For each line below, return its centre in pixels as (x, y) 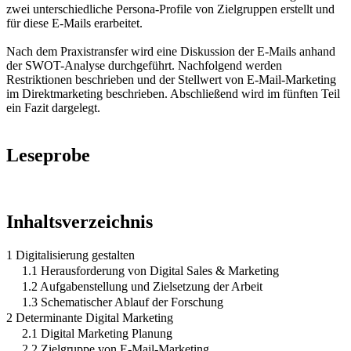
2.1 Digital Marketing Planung (97, 333)
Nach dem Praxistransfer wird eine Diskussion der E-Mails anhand (171, 51)
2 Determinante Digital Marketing (90, 317)
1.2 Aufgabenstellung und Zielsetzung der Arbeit (142, 286)
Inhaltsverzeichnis (80, 221)
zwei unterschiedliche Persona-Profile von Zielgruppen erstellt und (170, 9)
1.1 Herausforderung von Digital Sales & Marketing (150, 270)
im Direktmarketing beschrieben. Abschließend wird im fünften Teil (173, 93)
